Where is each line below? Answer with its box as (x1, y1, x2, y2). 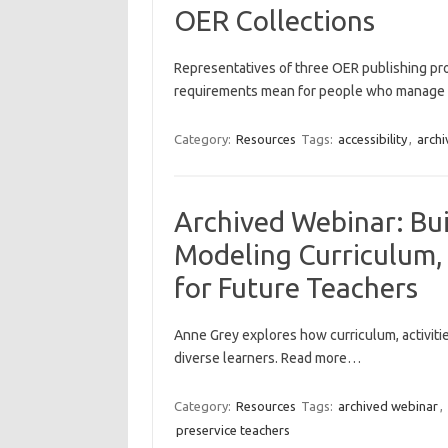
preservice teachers (175, 423, 290, 437)
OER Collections (173, 5, 375, 36)
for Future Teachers (173, 272, 418, 303)
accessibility (337, 132, 407, 146)
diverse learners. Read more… (173, 350, 361, 366)
